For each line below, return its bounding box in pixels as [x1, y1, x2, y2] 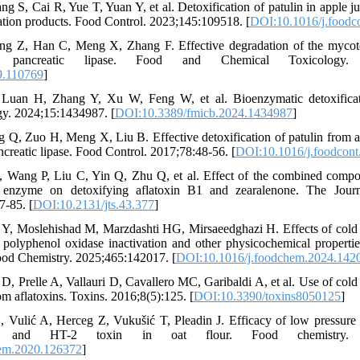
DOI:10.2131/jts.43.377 [33, 198, 154, 211]
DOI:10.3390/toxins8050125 [194, 289, 341, 303]
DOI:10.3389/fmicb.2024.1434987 [115, 106, 292, 120]
